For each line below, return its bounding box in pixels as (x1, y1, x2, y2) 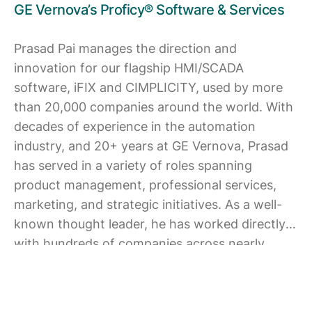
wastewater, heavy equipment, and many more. (14, 294, 295, 309)
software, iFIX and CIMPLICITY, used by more (14, 79, 283, 95)
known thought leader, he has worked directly (14, 216, 286, 231)
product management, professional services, (14, 177, 276, 192)
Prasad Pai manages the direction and (14, 40, 237, 56)
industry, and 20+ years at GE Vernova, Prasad (14, 138, 288, 153)
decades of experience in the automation (14, 118, 256, 134)
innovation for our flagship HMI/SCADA (14, 60, 244, 75)
